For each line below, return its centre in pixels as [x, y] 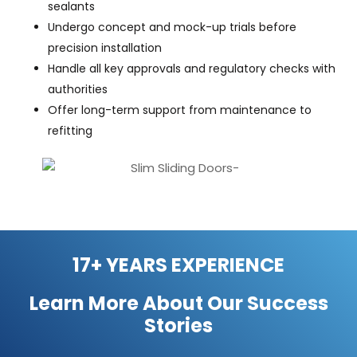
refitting [70, 130]
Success [287, 303]
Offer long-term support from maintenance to [180, 110]
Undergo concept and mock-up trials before [172, 27]
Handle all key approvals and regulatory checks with [192, 68]
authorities [78, 89]
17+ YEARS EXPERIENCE [178, 265]
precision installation [105, 47]
